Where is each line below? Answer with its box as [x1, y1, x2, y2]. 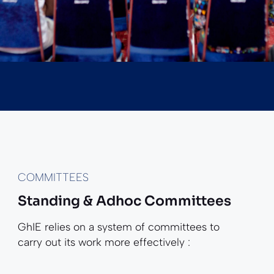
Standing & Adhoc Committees [17, 193, 231, 210]
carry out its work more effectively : [17, 235, 190, 249]
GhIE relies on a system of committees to [17, 220, 220, 234]
